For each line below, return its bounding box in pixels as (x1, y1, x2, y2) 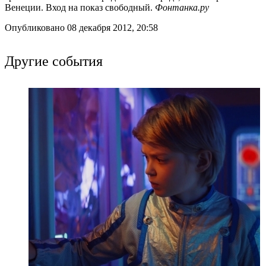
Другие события (5, 50, 103, 70)
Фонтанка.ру (155, 2, 211, 12)
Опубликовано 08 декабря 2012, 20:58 (5, 22, 158, 33)
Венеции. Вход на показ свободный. (5, 2, 155, 12)
